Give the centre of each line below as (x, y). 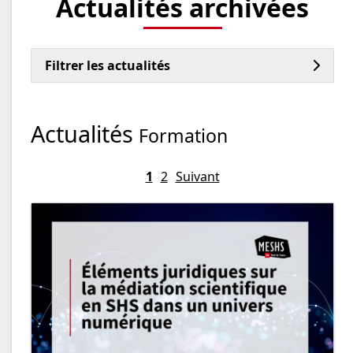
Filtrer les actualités (108, 65)
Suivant (197, 176)
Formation (183, 135)
